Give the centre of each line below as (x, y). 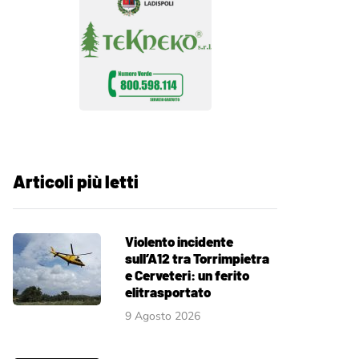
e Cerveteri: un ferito (187, 274)
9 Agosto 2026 (163, 316)
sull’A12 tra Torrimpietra (197, 258)
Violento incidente (179, 241)
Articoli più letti (76, 181)
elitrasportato (168, 291)
